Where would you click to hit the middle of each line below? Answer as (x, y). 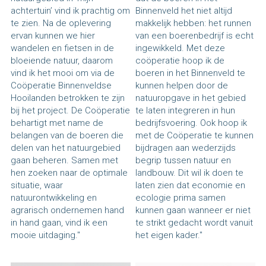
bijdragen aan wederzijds (186, 148)
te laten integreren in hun (186, 110)
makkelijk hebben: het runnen (194, 23)
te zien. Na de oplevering (61, 23)
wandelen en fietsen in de (62, 48)
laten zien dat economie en (191, 185)
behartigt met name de (57, 123)
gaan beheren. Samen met (64, 160)
